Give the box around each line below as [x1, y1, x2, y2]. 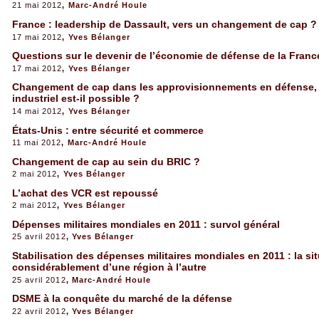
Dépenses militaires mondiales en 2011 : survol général [11, 219, 280, 231]
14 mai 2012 [11, 106, 63, 115]
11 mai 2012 [11, 137, 62, 147]
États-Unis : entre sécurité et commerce [11, 124, 204, 136]
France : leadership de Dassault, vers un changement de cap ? [11, 19, 317, 31]
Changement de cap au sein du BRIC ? [11, 155, 200, 167]
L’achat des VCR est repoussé [11, 187, 158, 199]
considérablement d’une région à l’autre [11, 261, 206, 273]
